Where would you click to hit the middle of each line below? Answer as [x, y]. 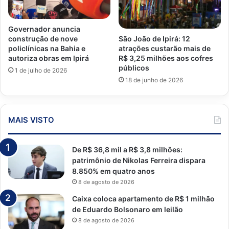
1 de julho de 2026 [41, 71]
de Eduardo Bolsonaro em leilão [128, 209]
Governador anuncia [44, 29]
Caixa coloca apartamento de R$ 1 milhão [143, 198]
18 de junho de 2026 [154, 80]
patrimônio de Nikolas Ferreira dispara [139, 160]
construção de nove [43, 39]
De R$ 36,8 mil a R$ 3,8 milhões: [127, 149]
